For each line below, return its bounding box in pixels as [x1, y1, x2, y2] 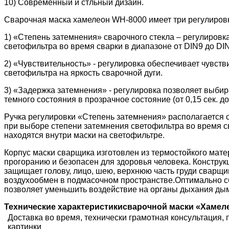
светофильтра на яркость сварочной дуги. [4, 68, 163, 78]
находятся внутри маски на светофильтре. [4, 131, 165, 140]
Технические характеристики [4, 202, 123, 212]
